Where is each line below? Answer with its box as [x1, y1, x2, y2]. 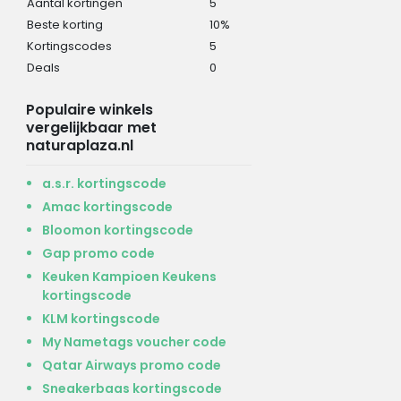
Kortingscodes [26, 37, 112, 55]
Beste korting [26, 15, 103, 33]
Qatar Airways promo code [41, 355, 221, 374]
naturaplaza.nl [25, 134, 133, 156]
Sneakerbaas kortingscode [41, 379, 222, 397]
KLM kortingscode [41, 309, 160, 328]
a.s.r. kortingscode [41, 174, 166, 192]
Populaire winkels [25, 98, 153, 120]
